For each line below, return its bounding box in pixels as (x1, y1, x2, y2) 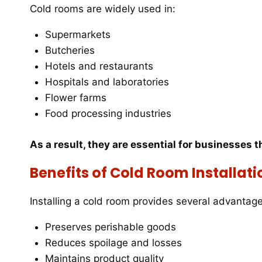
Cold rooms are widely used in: (30, 3, 175, 15)
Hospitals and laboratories (44, 76, 169, 88)
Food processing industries (44, 108, 171, 120)
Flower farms (44, 92, 106, 104)
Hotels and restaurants (44, 60, 153, 73)
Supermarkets (44, 29, 111, 41)
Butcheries (44, 44, 95, 57)
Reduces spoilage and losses (44, 236, 182, 249)
